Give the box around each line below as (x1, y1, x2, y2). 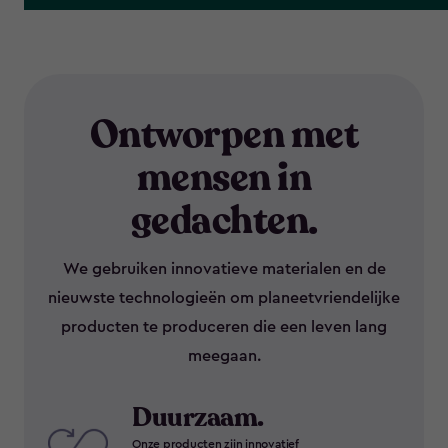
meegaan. (187, 347, 261, 364)
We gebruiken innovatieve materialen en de (62, 260, 386, 277)
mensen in (136, 151, 312, 204)
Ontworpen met (89, 108, 359, 161)
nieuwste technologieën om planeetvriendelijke (48, 289, 400, 306)
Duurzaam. (132, 399, 264, 435)
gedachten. (130, 194, 318, 247)
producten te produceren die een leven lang (61, 318, 387, 335)
